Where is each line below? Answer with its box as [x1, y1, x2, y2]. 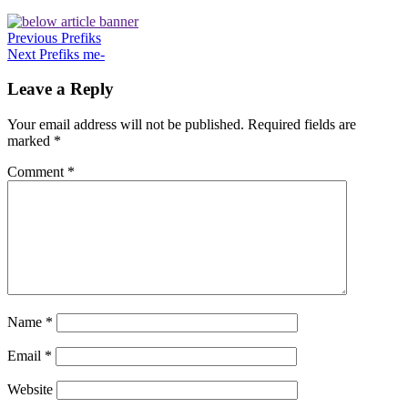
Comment [7, 163, 67, 179]
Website [7, 381, 53, 397]
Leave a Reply [7, 79, 114, 99]
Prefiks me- [36, 46, 105, 62]
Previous [7, 29, 57, 46]
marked [7, 132, 54, 148]
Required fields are [248, 116, 356, 132]
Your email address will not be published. [7, 116, 244, 132]
